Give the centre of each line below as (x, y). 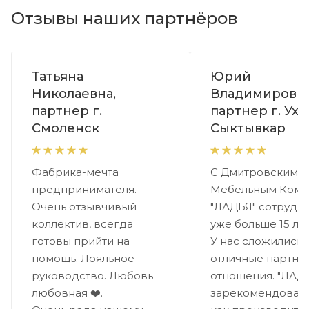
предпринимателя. (84, 190)
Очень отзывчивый (84, 207)
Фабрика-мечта (75, 172)
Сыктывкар (248, 128)
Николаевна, (74, 93)
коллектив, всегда (82, 224)
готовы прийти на (81, 241)
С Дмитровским (254, 172)
